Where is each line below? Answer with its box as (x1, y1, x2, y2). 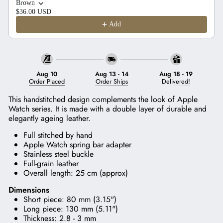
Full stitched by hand (23, 129, 93, 141)
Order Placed (29, 76, 65, 86)
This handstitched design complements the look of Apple (8, 93, 198, 105)
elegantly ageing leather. (8, 112, 91, 124)
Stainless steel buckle (23, 148, 94, 160)
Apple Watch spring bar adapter (23, 138, 131, 150)
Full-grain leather (23, 157, 79, 169)
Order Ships (95, 76, 128, 86)
